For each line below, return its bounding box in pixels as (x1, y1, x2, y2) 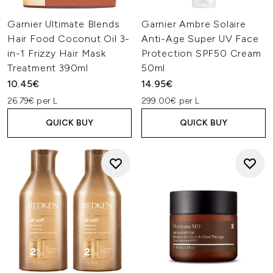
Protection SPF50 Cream (141, 48, 261, 59)
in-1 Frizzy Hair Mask (7, 48, 106, 59)
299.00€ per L (141, 96, 200, 106)
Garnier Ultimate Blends (7, 18, 120, 30)
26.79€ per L (7, 96, 58, 106)
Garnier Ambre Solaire (141, 18, 246, 30)
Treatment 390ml (7, 62, 89, 74)
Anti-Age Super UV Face (141, 33, 259, 44)
